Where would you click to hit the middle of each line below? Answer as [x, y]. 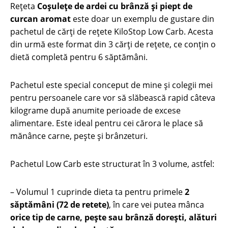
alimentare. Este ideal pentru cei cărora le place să [107, 123]
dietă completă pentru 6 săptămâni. [79, 57]
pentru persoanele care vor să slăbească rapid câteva [113, 98]
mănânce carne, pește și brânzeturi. [79, 136]
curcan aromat [40, 19]
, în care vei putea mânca [156, 205]
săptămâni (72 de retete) [60, 205]
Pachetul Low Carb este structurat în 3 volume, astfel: [112, 164]
